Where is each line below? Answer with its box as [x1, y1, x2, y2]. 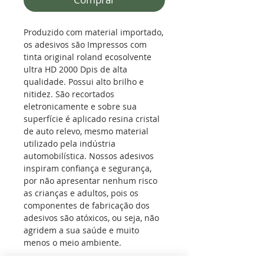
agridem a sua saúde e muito [24, 225, 139, 236]
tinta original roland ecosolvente [24, 51, 151, 63]
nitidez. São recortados [24, 88, 114, 100]
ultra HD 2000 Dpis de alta [24, 64, 127, 75]
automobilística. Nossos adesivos [24, 150, 154, 162]
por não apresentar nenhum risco [24, 175, 157, 187]
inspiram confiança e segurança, [24, 163, 151, 174]
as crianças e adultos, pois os [24, 187, 138, 199]
